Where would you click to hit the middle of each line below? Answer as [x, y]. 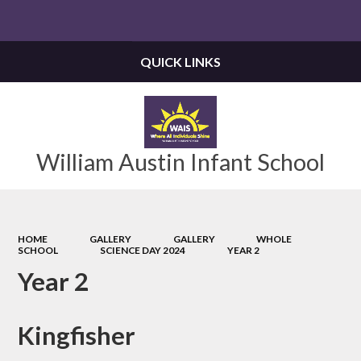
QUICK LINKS [180, 62]
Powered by [231, 21]
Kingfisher [77, 336]
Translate [314, 21]
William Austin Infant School [180, 162]
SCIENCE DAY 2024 [143, 250]
